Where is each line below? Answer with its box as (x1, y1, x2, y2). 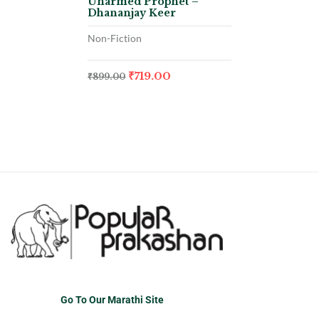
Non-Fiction (88, 31, 142, 44)
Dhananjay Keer (88, 6, 177, 19)
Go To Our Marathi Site (61, 294, 164, 306)
